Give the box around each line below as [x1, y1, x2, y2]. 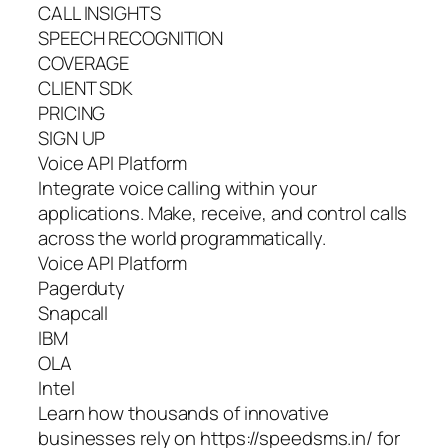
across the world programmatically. [38, 225, 326, 252]
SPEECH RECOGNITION [38, 25, 224, 52]
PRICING [38, 100, 106, 127]
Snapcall [38, 300, 109, 327]
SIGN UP [38, 125, 106, 152]
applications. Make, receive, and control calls [38, 200, 408, 227]
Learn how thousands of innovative [38, 400, 329, 427]
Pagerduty [38, 275, 126, 302]
